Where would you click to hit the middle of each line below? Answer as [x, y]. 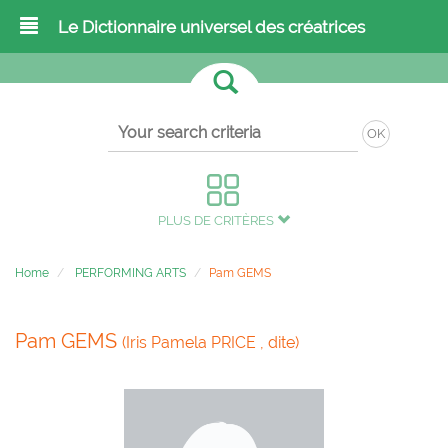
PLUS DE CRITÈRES [217, 220]
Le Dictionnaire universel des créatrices [211, 27]
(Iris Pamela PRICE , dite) [210, 342]
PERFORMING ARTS [130, 273]
